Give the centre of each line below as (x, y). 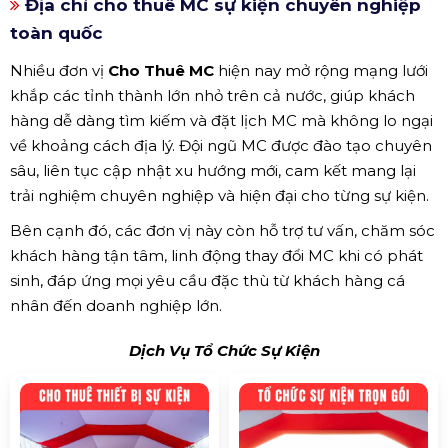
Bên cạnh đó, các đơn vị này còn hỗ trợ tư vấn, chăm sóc (222, 230)
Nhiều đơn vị (59, 70)
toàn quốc (56, 32)
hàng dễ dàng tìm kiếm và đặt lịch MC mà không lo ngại (221, 120)
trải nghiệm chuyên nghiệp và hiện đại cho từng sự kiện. (219, 195)
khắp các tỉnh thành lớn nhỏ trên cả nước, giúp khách (212, 95)
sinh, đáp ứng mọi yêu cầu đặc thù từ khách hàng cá (207, 280)
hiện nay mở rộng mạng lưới (321, 70)
